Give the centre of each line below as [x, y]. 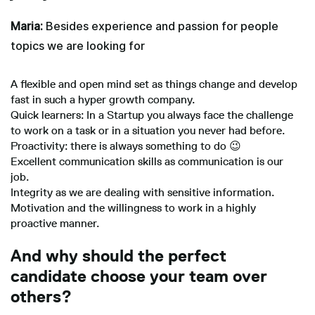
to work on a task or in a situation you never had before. [148, 130]
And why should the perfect [118, 255]
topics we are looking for [78, 46]
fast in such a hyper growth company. [103, 99]
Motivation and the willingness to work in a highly [133, 208]
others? [41, 296]
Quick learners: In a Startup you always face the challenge [152, 115]
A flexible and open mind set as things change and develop [154, 84]
